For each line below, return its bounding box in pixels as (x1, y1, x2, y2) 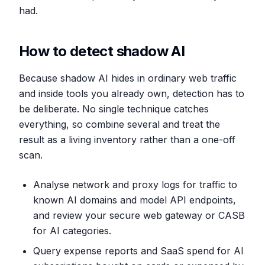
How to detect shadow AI (19, 43, 185, 60)
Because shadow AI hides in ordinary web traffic (19, 72, 237, 84)
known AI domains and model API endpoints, (33, 194, 236, 206)
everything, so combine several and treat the (19, 118, 220, 130)
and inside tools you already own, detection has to (19, 88, 244, 99)
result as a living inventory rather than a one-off (19, 134, 235, 146)
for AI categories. (33, 225, 111, 237)
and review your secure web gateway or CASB (33, 209, 245, 221)
